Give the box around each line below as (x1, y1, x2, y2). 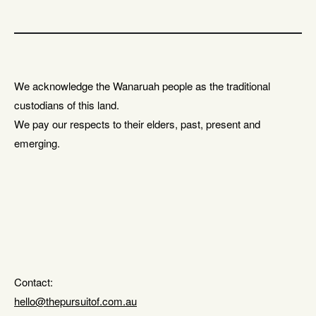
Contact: (14, 274, 53, 289)
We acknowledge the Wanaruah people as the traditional (14, 78, 270, 93)
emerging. (14, 135, 60, 150)
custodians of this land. (14, 97, 125, 112)
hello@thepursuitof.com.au (14, 293, 137, 308)
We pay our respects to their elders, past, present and (14, 116, 260, 131)
